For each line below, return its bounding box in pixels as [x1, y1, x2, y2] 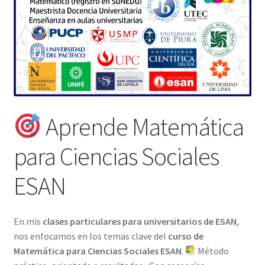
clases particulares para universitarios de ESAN [42, 215, 237, 227]
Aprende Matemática [41, 111, 244, 143]
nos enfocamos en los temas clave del [13, 230, 168, 242]
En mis [13, 215, 43, 227]
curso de [167, 230, 203, 242]
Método [195, 244, 229, 257]
